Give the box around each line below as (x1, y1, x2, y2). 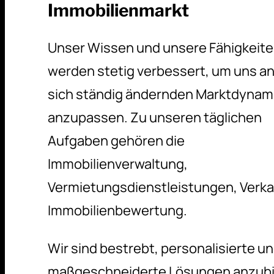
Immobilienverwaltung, (47, 154, 188, 173)
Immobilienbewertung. (47, 201, 187, 220)
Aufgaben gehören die (47, 131, 185, 150)
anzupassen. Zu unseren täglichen (47, 108, 262, 127)
